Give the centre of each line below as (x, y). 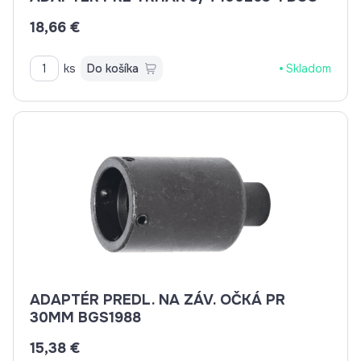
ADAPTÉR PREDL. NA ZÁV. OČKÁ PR (158, 300)
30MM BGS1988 (85, 317)
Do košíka (113, 68)
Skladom (309, 68)
